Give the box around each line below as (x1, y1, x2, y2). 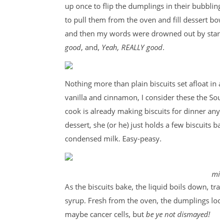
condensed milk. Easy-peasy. (65, 134, 162, 143)
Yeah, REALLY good (102, 42, 163, 52)
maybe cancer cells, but (65, 209, 144, 219)
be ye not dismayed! (144, 209, 212, 219)
